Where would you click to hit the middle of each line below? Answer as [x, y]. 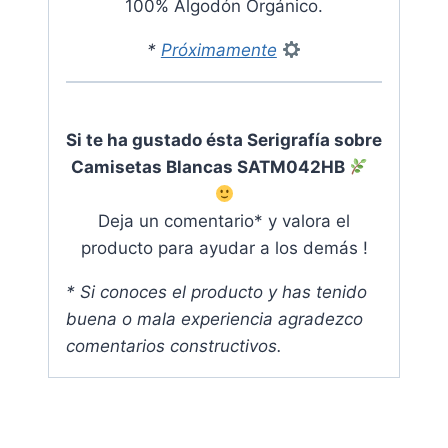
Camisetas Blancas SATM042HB [209, 167]
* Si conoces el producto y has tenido [216, 292]
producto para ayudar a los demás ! [224, 248]
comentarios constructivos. [174, 346]
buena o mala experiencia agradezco [214, 319]
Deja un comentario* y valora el [224, 221]
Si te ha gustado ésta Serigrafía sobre [224, 140]
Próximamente [218, 50]
